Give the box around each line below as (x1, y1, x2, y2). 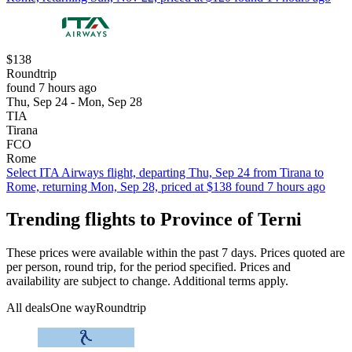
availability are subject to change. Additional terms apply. (6, 274, 288, 288)
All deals (6, 301, 50, 315)
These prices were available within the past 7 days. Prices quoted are (6, 246, 345, 260)
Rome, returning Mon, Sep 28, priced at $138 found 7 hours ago (6, 179, 325, 193)
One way (50, 301, 96, 315)
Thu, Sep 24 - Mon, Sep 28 (6, 94, 142, 108)
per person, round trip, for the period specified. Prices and (6, 260, 291, 274)
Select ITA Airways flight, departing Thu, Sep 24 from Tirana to (6, 165, 324, 179)
